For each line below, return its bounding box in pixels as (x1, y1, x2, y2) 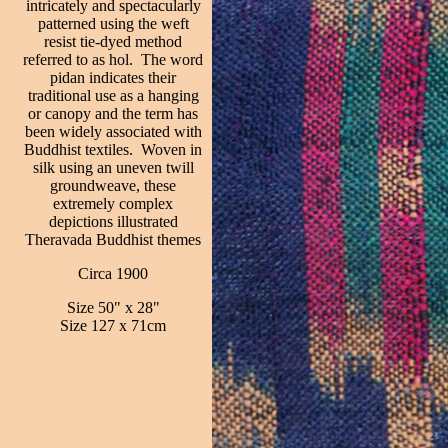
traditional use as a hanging (27, 87, 199, 104)
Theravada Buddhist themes (25, 231, 201, 248)
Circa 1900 (78, 265, 148, 282)
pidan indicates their (50, 69, 176, 86)
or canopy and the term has (28, 105, 198, 122)
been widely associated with (24, 123, 202, 140)
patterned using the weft (37, 15, 189, 32)
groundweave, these (50, 177, 176, 194)
